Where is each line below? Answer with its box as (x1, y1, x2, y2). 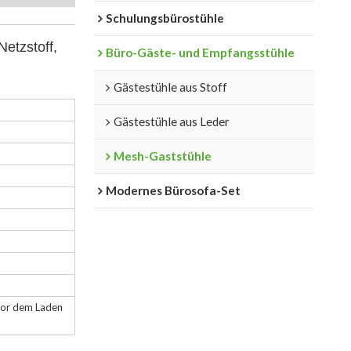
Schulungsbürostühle (105, 10, 224, 25)
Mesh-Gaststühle (113, 148, 212, 163)
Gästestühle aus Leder (113, 114, 230, 128)
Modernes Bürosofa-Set (105, 183, 241, 197)
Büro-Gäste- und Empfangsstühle (105, 45, 295, 60)
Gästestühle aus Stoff (113, 79, 227, 94)
